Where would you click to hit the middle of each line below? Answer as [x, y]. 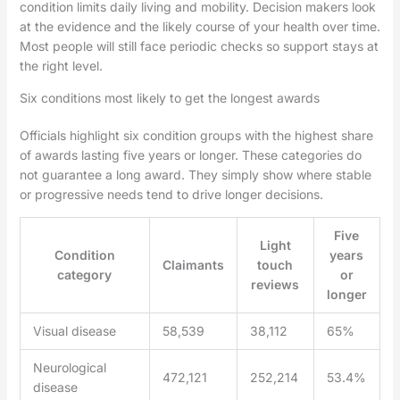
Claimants [193, 264]
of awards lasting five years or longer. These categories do [190, 154]
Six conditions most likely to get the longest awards [169, 97]
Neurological [69, 367]
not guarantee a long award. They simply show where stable [195, 174]
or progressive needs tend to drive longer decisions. [171, 194]
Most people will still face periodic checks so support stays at [199, 46]
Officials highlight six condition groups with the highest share [196, 135]
